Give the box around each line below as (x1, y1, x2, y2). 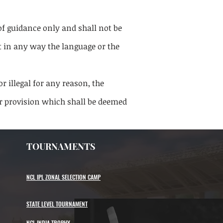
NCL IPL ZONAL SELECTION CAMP (26, 173, 101, 181)
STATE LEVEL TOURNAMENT (26, 200, 88, 208)
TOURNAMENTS (26, 140, 96, 152)
